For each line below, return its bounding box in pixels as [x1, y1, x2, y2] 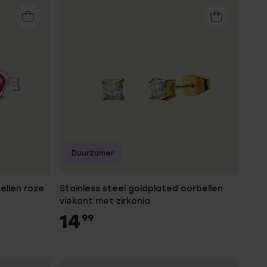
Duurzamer [72, 149, 114, 157]
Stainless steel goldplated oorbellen [60, 184, 223, 194]
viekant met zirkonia [60, 196, 150, 206]
